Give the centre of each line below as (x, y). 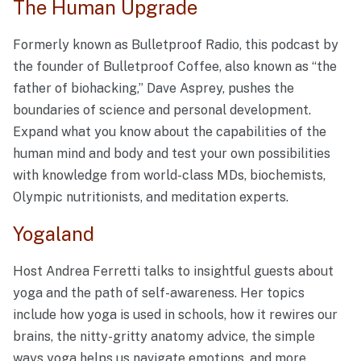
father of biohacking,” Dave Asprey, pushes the (154, 88)
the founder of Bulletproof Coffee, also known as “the (175, 66)
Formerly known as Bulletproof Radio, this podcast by (176, 44)
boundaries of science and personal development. (162, 110)
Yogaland (54, 234)
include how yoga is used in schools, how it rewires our (175, 315)
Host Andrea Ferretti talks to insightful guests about (173, 272)
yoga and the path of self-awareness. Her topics (159, 293)
